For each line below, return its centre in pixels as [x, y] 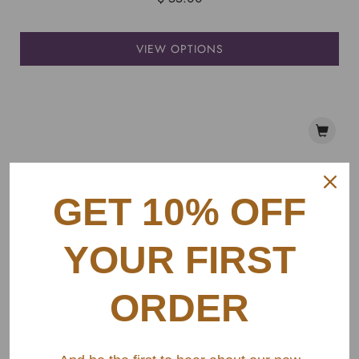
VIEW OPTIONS [179, 49]
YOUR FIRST [179, 260]
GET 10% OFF [179, 212]
